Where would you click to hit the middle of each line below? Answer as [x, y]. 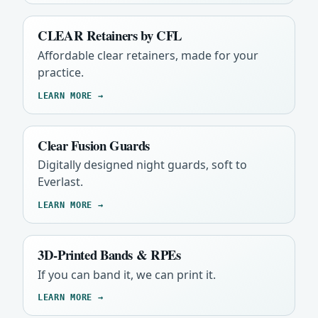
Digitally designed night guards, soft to [142, 165]
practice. [61, 72]
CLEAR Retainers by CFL [110, 35]
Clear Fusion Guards [94, 145]
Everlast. [60, 182]
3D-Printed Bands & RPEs [109, 254]
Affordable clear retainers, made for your [148, 55]
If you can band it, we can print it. [127, 274]
